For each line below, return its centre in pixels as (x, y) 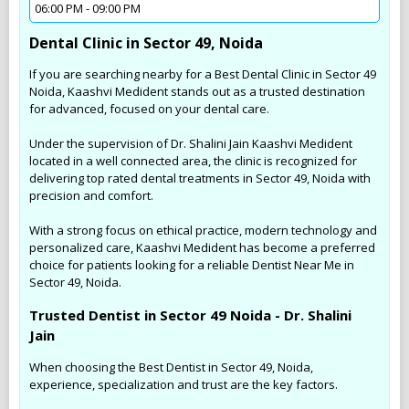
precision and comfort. (91, 195)
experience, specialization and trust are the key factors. (184, 384)
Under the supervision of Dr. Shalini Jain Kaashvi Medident (191, 143)
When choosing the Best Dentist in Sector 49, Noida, (171, 367)
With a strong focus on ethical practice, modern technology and (203, 230)
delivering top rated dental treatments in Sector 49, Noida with (200, 178)
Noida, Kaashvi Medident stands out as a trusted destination (197, 91)
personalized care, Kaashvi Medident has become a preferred (202, 247)
